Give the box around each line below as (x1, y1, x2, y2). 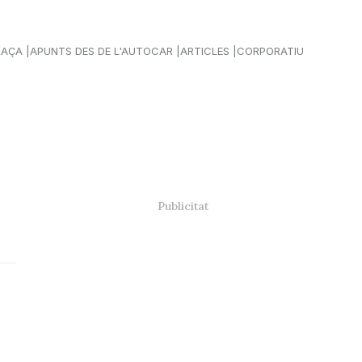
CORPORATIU (237, 44, 304, 57)
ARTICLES (180, 44, 229, 57)
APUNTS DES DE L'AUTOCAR (30, 44, 173, 57)
